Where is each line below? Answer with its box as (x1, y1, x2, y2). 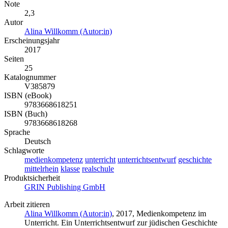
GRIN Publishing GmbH (24, 183, 105, 192)
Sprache (4, 128, 30, 137)
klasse (61, 164, 80, 174)
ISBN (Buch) (4, 109, 47, 119)
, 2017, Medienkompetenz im (112, 209, 206, 218)
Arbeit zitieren (4, 200, 50, 209)
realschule (82, 164, 114, 174)
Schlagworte (4, 146, 44, 155)
